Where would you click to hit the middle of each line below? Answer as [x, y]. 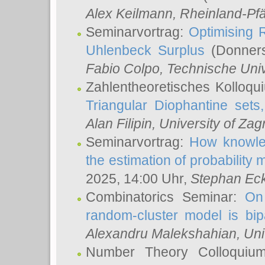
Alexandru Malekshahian [161, 234]
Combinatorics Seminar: [166, 197]
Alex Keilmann [129, 14]
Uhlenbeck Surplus [145, 50]
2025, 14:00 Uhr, [138, 179]
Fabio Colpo [123, 69]
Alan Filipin [119, 124]
